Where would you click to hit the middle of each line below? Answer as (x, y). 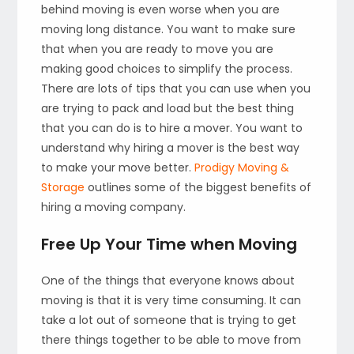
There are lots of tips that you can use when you (176, 88)
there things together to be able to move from (171, 339)
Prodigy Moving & (242, 167)
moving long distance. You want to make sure (169, 29)
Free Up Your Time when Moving (169, 244)
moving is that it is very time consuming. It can (171, 300)
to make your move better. (118, 167)
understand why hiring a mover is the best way (171, 147)
